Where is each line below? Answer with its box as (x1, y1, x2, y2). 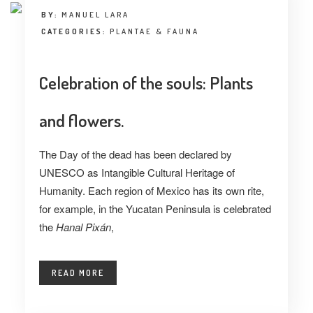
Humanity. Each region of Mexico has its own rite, (38, 183, 264, 198)
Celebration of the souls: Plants (38, 71, 253, 94)
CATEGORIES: (41, 27, 110, 36)
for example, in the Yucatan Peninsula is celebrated (38, 201, 271, 216)
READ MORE (51, 268, 104, 278)
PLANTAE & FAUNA (109, 27, 199, 36)
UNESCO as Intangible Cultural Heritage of (38, 165, 235, 180)
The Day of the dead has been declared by (38, 147, 232, 161)
